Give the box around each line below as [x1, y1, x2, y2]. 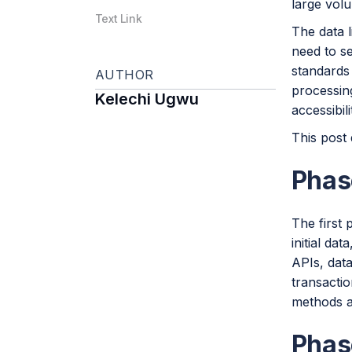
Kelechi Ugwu [94, 90, 199, 108]
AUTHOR [94, 67, 154, 82]
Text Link [94, 12, 142, 25]
